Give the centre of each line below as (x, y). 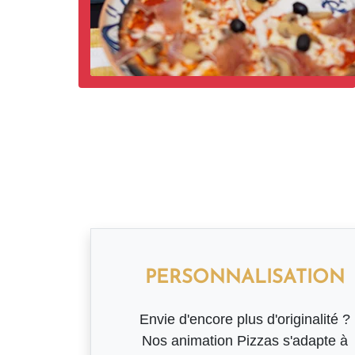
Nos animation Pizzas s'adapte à (244, 340)
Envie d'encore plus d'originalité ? (244, 319)
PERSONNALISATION (244, 278)
